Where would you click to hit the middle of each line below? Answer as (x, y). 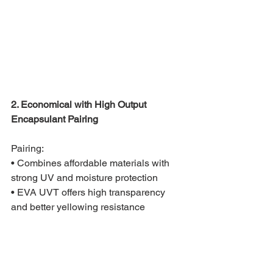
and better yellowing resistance (78, 207)
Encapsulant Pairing (55, 119)
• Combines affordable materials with (91, 163)
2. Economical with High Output (80, 104)
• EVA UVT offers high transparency (89, 192)
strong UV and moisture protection (84, 177)
